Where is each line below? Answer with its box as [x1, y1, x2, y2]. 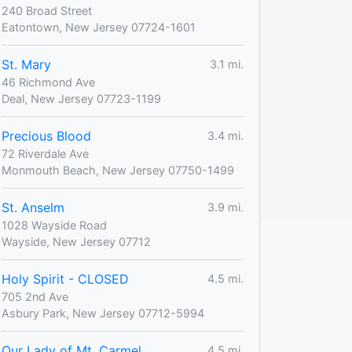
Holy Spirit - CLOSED [2, 270, 129, 287]
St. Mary [2, 56, 51, 72]
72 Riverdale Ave [2, 146, 89, 160]
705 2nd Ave [2, 289, 68, 303]
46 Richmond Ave [2, 75, 95, 89]
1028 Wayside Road [2, 218, 107, 232]
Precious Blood [2, 127, 91, 144]
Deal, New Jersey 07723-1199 [2, 91, 161, 105]
